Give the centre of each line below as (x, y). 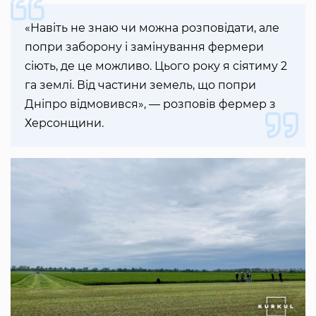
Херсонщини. (67, 123)
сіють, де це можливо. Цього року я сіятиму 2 (156, 66)
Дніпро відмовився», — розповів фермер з (150, 104)
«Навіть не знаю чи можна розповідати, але (152, 28)
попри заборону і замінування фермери (144, 47)
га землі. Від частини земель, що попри (140, 85)
